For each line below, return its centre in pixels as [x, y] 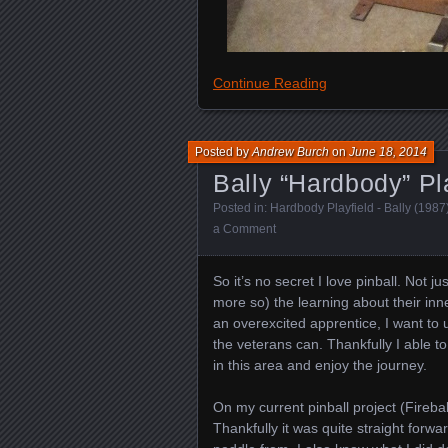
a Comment [244, 229]
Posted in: [241, 208]
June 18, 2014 [388, 152]
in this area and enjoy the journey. [320, 365]
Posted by [223, 152]
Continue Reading [270, 83]
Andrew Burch [290, 152]
